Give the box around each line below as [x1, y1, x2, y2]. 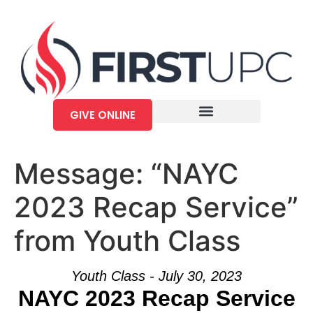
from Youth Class [14, 223, 240, 258]
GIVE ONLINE [69, 107, 136, 122]
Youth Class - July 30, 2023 [71, 268, 242, 284]
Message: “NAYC [14, 156, 238, 191]
